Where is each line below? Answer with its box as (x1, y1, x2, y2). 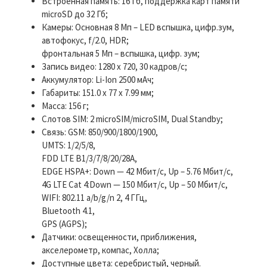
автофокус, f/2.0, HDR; (42, 34, 129, 46)
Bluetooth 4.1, (42, 204, 95, 216)
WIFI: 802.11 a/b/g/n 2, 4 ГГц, (42, 191, 147, 203)
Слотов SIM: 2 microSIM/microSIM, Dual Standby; (42, 113, 223, 125)
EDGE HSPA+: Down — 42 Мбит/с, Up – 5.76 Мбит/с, (42, 165, 233, 177)
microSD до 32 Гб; (42, 8, 108, 20)
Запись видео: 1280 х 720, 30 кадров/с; (42, 60, 187, 72)
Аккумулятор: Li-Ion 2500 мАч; (42, 73, 154, 85)
